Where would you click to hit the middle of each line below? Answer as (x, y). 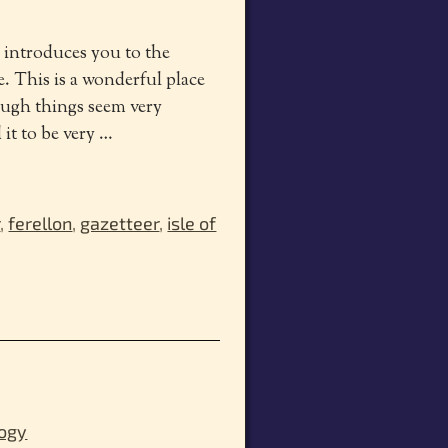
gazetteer (120, 222)
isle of (192, 222)
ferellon (40, 222)
